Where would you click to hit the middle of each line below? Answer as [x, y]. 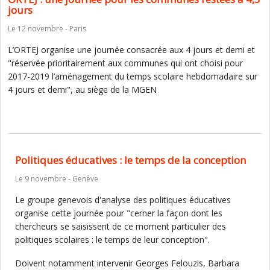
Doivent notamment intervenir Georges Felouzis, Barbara [127, 263]
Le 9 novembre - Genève [57, 179]
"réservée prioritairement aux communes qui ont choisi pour [125, 63]
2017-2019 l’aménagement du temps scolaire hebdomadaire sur [133, 76]
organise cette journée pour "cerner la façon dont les [119, 213]
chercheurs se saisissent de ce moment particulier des [121, 226]
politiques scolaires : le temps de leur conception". [112, 240]
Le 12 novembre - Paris [47, 29]
